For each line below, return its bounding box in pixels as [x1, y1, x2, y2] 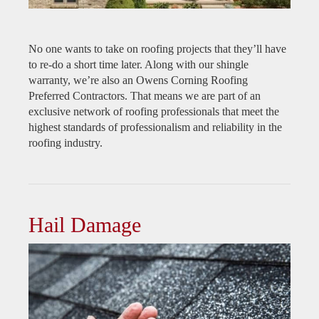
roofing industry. [28, 137, 103, 150]
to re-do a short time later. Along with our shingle [28, 58, 249, 71]
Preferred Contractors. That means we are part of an [28, 90, 261, 103]
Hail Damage [28, 213, 141, 237]
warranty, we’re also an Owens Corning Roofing [28, 74, 248, 87]
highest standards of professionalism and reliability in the [28, 121, 282, 134]
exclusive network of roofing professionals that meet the [28, 105, 279, 118]
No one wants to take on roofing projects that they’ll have [28, 43, 286, 56]
